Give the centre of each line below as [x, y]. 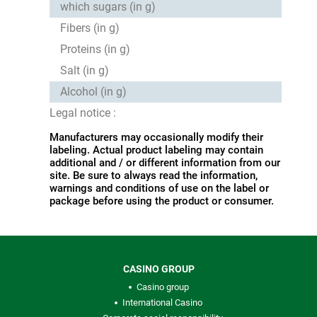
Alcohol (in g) [93, 91]
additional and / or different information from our [165, 162]
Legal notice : [83, 113]
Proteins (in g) [95, 49]
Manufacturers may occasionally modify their [156, 137]
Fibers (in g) [90, 28]
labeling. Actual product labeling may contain [156, 150]
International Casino [162, 302]
